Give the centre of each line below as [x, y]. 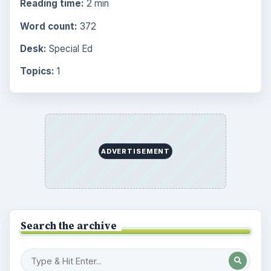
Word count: [48, 26]
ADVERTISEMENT [135, 151]
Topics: [37, 71]
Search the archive [68, 225]
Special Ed [69, 48]
